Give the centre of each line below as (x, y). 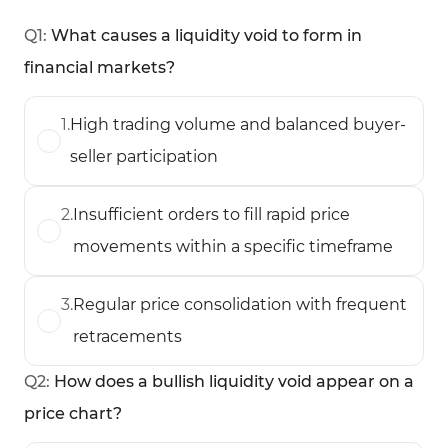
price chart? (73, 413)
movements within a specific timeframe (233, 246)
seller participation (144, 156)
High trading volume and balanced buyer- (238, 124)
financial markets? (99, 67)
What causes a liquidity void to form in (206, 35)
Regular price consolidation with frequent (240, 304)
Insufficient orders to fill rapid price (211, 214)
